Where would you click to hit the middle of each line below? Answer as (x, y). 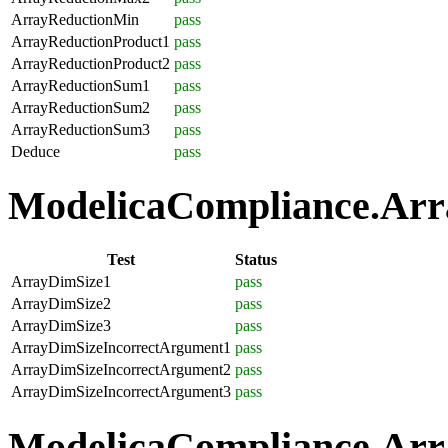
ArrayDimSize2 (61, 304)
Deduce (35, 151)
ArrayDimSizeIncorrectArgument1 (121, 348)
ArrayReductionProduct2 (90, 63)
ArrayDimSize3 (61, 326)
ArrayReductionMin (75, 19)
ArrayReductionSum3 (80, 129)
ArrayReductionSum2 (80, 107)
